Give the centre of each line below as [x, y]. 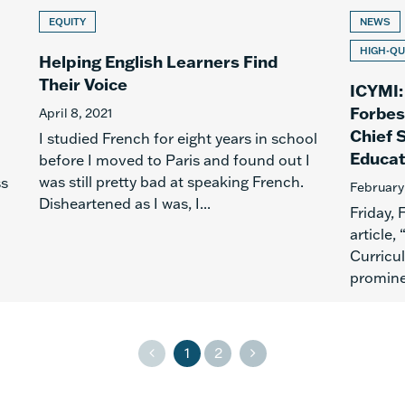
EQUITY [67, 22]
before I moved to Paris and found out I [174, 160]
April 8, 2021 [75, 113]
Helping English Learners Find [158, 61]
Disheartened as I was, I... [124, 203]
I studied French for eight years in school [178, 138]
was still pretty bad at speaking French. [171, 182]
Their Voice [83, 84]
